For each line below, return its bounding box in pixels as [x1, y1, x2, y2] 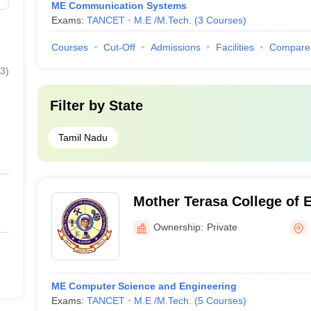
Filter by [49, 98, 109, 113]
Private [206, 221, 237, 233]
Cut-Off [103, 42, 135, 53]
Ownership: [153, 221, 203, 233]
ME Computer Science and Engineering [51, 280, 237, 292]
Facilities [215, 42, 254, 53]
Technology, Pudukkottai [133, 212, 296, 227]
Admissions [150, 42, 201, 53]
